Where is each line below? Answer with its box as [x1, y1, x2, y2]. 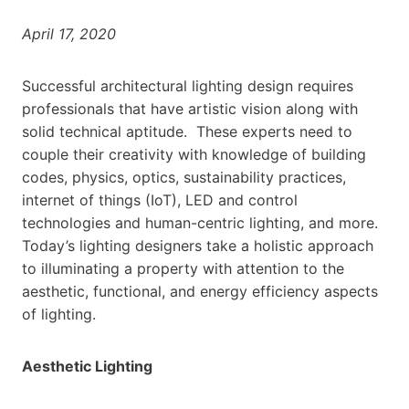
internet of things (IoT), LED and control [22, 190, 298, 209]
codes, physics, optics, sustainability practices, [22, 167, 346, 186]
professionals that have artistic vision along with [22, 99, 358, 118]
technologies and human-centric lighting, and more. [22, 213, 378, 232]
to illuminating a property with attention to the [22, 258, 344, 278]
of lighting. [22, 304, 96, 323]
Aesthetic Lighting [22, 356, 152, 375]
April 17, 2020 [22, 24, 116, 43]
